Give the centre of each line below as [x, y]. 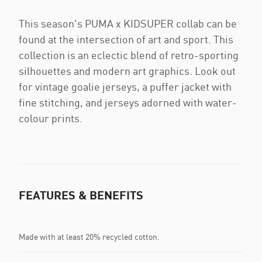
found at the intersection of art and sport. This [126, 39]
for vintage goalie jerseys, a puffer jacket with [125, 87]
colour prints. [51, 118]
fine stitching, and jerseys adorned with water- [128, 102]
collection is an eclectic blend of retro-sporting [129, 55]
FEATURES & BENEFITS [81, 195]
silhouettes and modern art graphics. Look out [127, 71]
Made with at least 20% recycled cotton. [89, 236]
